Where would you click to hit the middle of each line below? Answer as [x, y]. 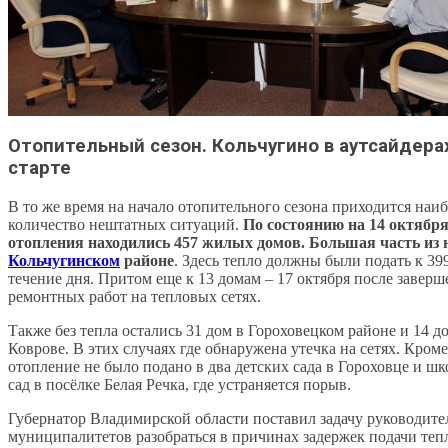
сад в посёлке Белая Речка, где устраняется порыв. [179, 384]
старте [39, 167]
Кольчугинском [64, 260]
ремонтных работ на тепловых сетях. [134, 296]
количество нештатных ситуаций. [125, 224]
